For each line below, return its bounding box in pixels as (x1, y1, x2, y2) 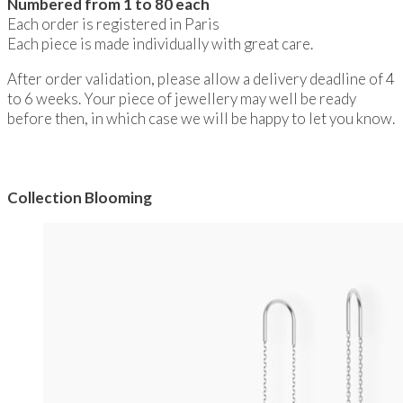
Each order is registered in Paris (7, 13, 219, 33)
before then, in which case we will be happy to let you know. (7, 108, 395, 128)
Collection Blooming (7, 187, 152, 207)
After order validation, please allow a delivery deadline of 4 (7, 68, 395, 88)
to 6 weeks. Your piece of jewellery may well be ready (7, 88, 356, 108)
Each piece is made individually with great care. (7, 33, 313, 53)
